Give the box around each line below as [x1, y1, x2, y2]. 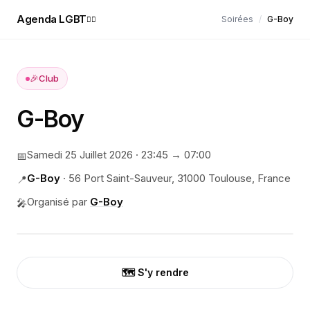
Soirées [221, 14, 253, 24]
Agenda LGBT [17, 12, 86, 26]
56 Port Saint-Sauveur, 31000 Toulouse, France [69, 172, 291, 185]
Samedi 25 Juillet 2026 [27, 148, 133, 161]
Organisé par [27, 195, 87, 208]
